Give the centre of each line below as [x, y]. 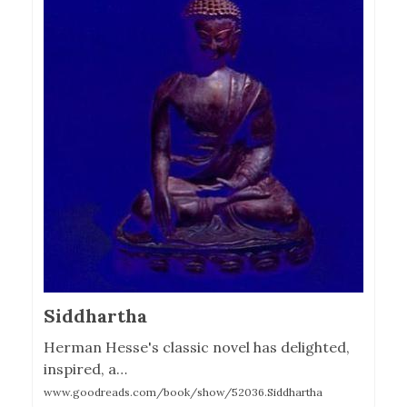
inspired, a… [85, 369]
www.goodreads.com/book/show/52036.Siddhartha [183, 392]
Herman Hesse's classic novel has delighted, [197, 347]
